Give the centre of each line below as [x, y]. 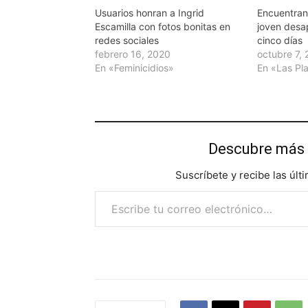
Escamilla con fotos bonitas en [163, 27]
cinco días [280, 41]
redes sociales [127, 41]
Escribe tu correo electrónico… [98, 190]
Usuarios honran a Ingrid [150, 13]
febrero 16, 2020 [133, 54]
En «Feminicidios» [134, 68]
